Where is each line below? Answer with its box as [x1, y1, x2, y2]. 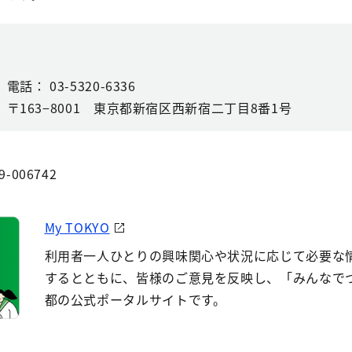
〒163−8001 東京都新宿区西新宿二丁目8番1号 [6, 98, 292, 117]
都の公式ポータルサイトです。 [44, 290, 226, 309]
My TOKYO [44, 218, 110, 236]
